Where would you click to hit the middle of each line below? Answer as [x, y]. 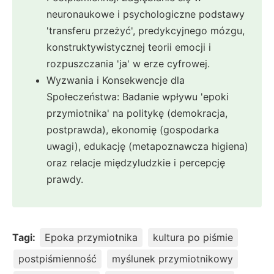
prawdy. [65, 180]
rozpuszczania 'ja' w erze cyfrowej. [128, 64]
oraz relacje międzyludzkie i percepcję [136, 163]
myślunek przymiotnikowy [172, 259]
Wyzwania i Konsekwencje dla [116, 80]
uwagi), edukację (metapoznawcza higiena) [147, 146]
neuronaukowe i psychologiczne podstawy [146, 14]
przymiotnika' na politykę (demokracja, [137, 113]
